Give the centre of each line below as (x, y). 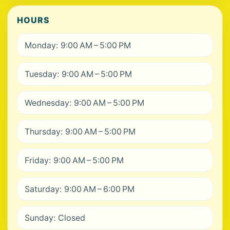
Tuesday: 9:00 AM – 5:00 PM (78, 74)
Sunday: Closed (55, 218)
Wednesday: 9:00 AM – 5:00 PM (84, 103)
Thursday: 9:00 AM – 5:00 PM (80, 131)
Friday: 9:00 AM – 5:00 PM (74, 160)
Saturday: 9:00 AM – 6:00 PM (80, 189)
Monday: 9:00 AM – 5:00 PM (78, 45)
